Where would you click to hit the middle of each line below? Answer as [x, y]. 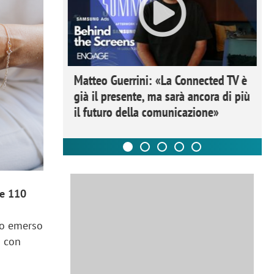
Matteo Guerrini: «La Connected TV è [160, 80]
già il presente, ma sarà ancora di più [162, 96]
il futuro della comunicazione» [146, 112]
